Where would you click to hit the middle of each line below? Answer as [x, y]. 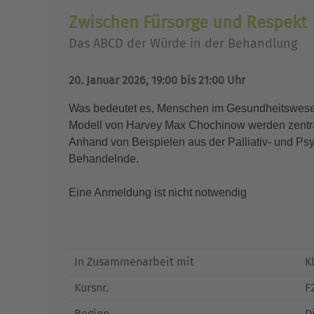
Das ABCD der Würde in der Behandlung [183, 43]
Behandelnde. [104, 159]
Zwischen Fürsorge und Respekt [188, 22]
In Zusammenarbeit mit [134, 262]
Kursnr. [91, 288]
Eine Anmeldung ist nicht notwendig [158, 192]
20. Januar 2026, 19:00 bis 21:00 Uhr [157, 80]
